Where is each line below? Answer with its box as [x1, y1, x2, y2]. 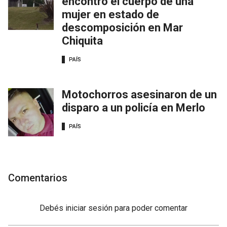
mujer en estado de [62, 8, 159, 21]
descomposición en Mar [62, 21, 183, 34]
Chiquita [62, 34, 103, 47]
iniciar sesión [65, 203, 112, 213]
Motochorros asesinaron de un [62, 88, 217, 101]
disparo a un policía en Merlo [62, 101, 205, 114]
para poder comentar [115, 203, 187, 213]
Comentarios [8, 171, 67, 184]
